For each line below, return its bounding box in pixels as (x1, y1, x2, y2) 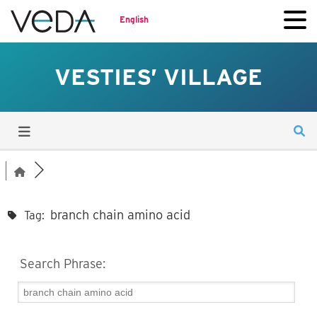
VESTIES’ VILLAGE (54, 63, 263, 91)
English (120, 13, 149, 25)
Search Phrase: (16, 256, 105, 271)
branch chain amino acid (50, 207, 190, 222)
